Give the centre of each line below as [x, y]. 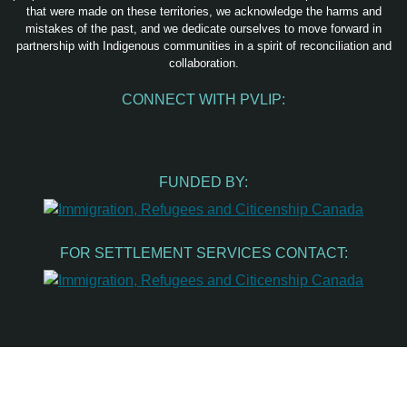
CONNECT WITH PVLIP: [203, 100]
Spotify [247, 126]
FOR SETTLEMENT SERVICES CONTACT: [203, 253]
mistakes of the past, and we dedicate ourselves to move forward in [203, 28]
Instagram [180, 126]
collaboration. [203, 63]
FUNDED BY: [203, 183]
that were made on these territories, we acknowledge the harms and [203, 11]
